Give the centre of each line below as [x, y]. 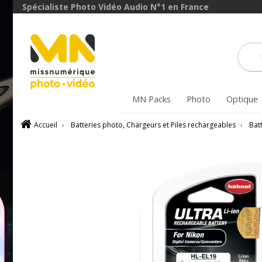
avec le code [175, 13]
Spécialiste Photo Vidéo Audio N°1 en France [116, 7]
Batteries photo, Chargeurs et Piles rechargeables [153, 125]
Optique [242, 99]
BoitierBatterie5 [175, 30]
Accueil [46, 125]
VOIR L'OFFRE [176, 54]
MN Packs [151, 99]
